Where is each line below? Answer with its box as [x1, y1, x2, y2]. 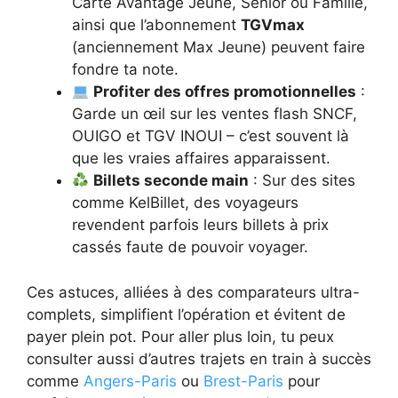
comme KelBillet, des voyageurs [72, 194, 298, 212]
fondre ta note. [72, 60, 179, 79]
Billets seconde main [93, 171, 250, 190]
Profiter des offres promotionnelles [93, 83, 357, 101]
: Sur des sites [249, 171, 356, 190]
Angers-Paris [84, 371, 177, 390]
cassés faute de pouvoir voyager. [72, 238, 308, 257]
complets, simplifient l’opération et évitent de [27, 305, 346, 323]
